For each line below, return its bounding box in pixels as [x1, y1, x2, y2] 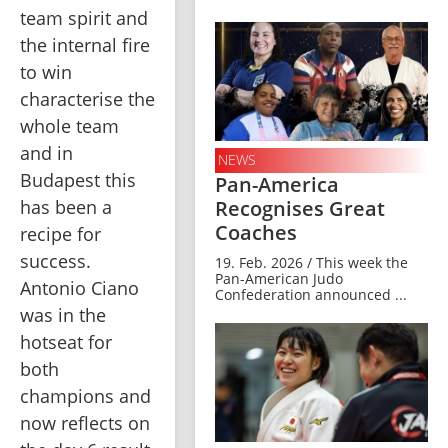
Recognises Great [215, 194, 385, 222]
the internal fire [20, 33, 150, 57]
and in [20, 141, 73, 165]
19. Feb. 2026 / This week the [215, 252, 408, 272]
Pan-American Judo [215, 268, 343, 288]
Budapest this [20, 168, 136, 192]
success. [20, 249, 91, 273]
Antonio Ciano [20, 276, 139, 300]
